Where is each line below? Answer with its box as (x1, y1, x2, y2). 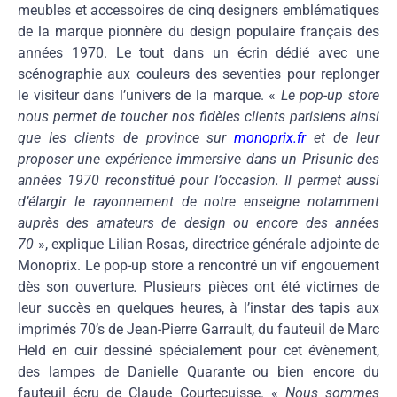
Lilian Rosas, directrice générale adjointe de (104, 235, 379, 253)
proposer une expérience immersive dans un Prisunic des (18, 150, 379, 167)
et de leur (306, 128, 380, 146)
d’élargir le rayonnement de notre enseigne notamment (18, 192, 379, 210)
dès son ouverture (18, 277, 135, 295)
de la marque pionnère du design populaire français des (18, 22, 379, 40)
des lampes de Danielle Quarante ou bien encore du (18, 362, 379, 380)
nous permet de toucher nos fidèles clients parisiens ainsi (18, 107, 379, 125)
